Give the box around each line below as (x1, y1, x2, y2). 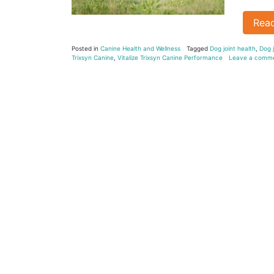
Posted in (72, 44, 100, 52)
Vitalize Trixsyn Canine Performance (117, 53, 223, 61)
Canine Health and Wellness (100, 44, 180, 52)
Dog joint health (210, 44, 256, 52)
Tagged (187, 44, 210, 52)
